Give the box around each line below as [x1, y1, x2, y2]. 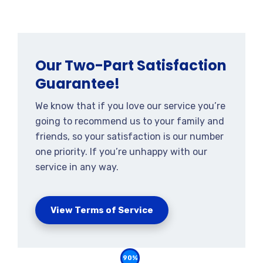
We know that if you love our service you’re [35, 100, 225, 112]
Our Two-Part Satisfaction [35, 56, 227, 75]
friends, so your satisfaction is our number [35, 131, 224, 142]
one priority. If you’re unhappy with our [35, 146, 207, 157]
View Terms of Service [50, 205, 153, 215]
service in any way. [35, 161, 119, 173]
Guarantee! [35, 74, 120, 93]
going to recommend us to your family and [35, 116, 224, 127]
